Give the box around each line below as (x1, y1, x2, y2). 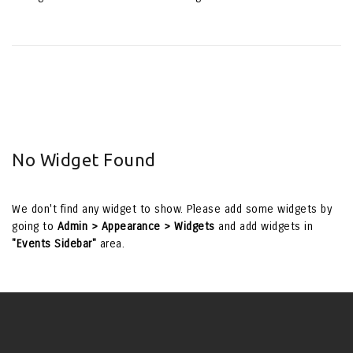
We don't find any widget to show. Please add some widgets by (12, 203, 332, 217)
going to (12, 220, 58, 234)
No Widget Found (12, 150, 156, 170)
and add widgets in (214, 220, 313, 234)
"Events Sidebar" (12, 237, 96, 251)
